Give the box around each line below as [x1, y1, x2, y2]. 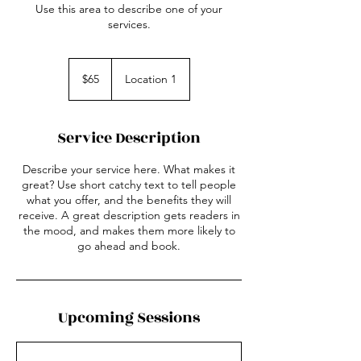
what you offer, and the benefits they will [27, 193, 231, 207]
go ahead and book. [77, 239, 180, 253]
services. [107, 17, 151, 31]
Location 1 [124, 72, 176, 86]
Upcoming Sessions [58, 306, 200, 329]
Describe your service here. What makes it [23, 162, 235, 176]
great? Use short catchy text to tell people [22, 177, 236, 192]
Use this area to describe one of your [35, 2, 222, 16]
